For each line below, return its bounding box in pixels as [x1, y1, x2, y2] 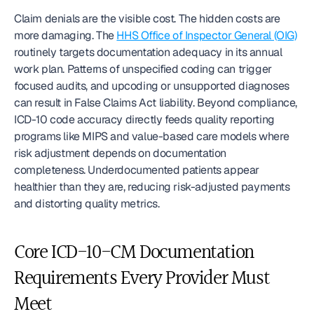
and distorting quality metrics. [14, 196, 160, 211]
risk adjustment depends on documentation [14, 146, 227, 161]
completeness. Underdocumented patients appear [14, 163, 260, 177]
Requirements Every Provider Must [14, 264, 270, 294]
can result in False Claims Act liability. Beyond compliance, [14, 95, 298, 110]
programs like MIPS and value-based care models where [14, 129, 289, 144]
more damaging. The [14, 28, 117, 43]
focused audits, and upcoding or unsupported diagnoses [14, 78, 289, 93]
